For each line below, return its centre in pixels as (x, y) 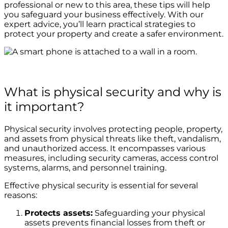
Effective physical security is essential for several (101, 185)
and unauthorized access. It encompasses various (105, 148)
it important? (44, 106)
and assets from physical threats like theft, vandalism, (112, 138)
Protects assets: (59, 213)
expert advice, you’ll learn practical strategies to (100, 24)
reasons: (21, 195)
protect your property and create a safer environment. (114, 34)
